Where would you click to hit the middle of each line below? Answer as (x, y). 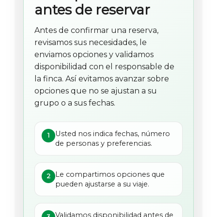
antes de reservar (92, 9)
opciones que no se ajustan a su (96, 91)
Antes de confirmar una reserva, (96, 30)
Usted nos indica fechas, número (113, 133)
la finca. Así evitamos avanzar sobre (102, 78)
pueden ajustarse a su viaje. (102, 184)
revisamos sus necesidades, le (91, 42)
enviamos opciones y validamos (94, 54)
